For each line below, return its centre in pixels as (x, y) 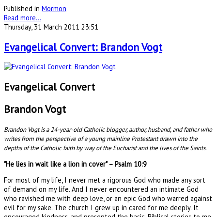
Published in (22, 8)
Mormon (54, 8)
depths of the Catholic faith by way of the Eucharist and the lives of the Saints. (105, 148)
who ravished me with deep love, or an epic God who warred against (108, 199)
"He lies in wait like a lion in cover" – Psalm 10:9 (75, 164)
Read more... (23, 17)
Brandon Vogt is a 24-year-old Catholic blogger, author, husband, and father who (108, 130)
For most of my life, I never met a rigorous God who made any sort (105, 180)
